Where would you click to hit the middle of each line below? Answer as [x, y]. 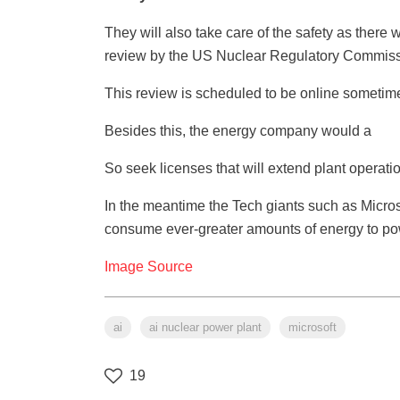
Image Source [149, 267]
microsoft [312, 328]
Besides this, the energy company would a [238, 131]
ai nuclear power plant [205, 328]
